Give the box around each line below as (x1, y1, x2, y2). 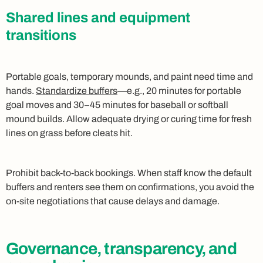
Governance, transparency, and (6, 239, 237, 258)
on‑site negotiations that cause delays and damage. (6, 195, 220, 206)
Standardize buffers (36, 85, 117, 96)
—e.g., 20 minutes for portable (117, 85, 241, 96)
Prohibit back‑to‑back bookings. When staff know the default (6, 167, 252, 178)
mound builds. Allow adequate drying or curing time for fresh (6, 113, 252, 124)
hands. (6, 85, 36, 96)
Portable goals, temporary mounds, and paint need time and (6, 71, 253, 82)
